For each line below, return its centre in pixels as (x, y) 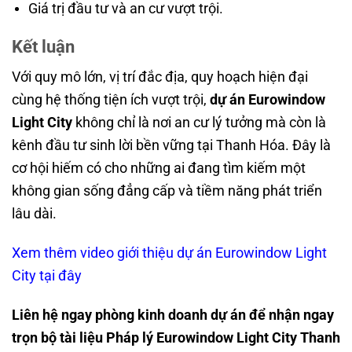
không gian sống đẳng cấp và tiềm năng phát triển (167, 191)
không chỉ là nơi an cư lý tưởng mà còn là (199, 123)
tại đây (60, 276)
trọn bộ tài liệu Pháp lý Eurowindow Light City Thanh (176, 337)
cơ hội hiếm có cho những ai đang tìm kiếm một (159, 168)
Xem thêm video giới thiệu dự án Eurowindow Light (169, 253)
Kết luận (43, 46)
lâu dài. (34, 214)
